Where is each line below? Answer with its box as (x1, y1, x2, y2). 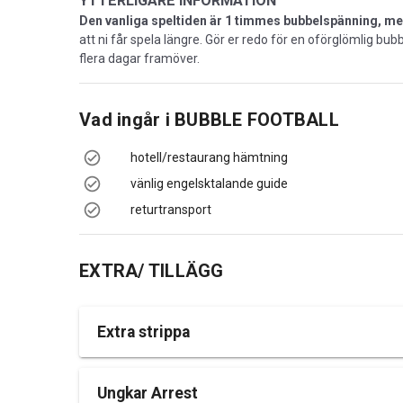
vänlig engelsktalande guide (130, 176, 288, 191)
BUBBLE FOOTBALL (175, 109, 339, 130)
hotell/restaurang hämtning (130, 150, 288, 165)
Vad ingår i (79, 109, 175, 130)
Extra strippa (97, 322, 190, 341)
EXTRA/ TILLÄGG (79, 260, 224, 282)
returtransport (130, 202, 211, 217)
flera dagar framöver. (79, 51, 200, 66)
